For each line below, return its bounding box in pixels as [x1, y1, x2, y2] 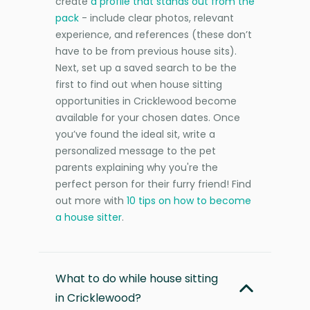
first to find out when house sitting [55, 77, 222, 91]
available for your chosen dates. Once [55, 110, 240, 125]
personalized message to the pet [55, 143, 216, 158]
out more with [55, 193, 127, 208]
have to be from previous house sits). [55, 44, 237, 58]
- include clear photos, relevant [79, 10, 234, 25]
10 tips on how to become [127, 193, 251, 208]
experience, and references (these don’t [55, 27, 252, 42]
